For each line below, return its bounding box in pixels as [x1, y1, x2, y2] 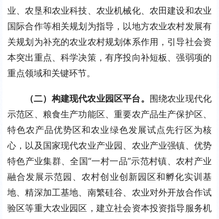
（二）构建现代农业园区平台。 [25, 93, 150, 104]
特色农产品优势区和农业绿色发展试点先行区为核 [7, 125, 212, 135]
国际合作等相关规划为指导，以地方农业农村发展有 [7, 21, 212, 31]
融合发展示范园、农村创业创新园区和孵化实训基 [7, 172, 212, 182]
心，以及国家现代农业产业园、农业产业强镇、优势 [7, 140, 212, 151]
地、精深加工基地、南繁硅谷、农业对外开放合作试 [7, 187, 212, 197]
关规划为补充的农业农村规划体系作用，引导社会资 [7, 37, 212, 47]
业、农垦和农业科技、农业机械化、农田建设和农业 [7, 5, 212, 16]
